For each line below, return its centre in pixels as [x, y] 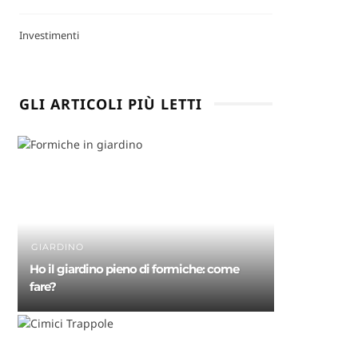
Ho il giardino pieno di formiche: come [135, 269]
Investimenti [50, 36]
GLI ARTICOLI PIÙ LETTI [111, 104]
